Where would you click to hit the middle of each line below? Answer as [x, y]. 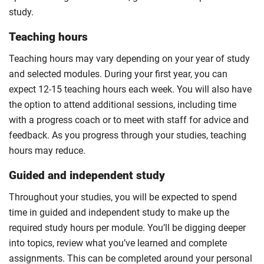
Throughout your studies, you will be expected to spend [123, 197]
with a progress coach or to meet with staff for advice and [129, 120]
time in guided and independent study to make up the [119, 212]
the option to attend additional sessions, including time [123, 105]
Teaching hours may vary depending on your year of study [129, 59]
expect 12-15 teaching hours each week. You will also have [130, 89]
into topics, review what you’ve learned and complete [118, 243]
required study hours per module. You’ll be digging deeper [127, 228]
